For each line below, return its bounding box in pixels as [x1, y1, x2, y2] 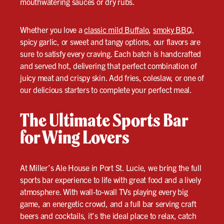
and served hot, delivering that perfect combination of [20, 60, 197, 70]
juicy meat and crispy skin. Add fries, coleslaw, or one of [20, 72, 204, 82]
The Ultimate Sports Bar [20, 108, 188, 131]
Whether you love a [20, 24, 84, 34]
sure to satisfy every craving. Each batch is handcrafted [20, 48, 201, 58]
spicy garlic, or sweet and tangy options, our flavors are [20, 36, 200, 46]
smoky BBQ [152, 24, 192, 34]
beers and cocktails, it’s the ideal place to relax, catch [20, 210, 196, 220]
